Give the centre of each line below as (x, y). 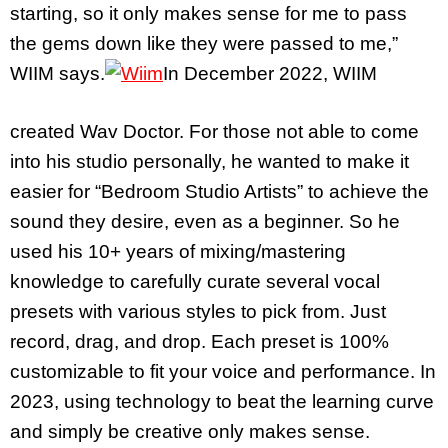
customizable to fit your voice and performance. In (223, 372)
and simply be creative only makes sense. (190, 432)
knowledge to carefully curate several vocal (195, 282)
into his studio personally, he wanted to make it (209, 162)
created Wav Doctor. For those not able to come (214, 132)
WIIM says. (57, 73)
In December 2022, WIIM (270, 73)
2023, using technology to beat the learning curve (222, 402)
